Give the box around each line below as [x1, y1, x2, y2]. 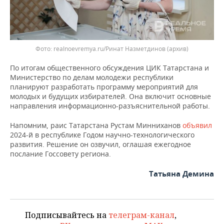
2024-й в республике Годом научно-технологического [10, 130, 194, 140]
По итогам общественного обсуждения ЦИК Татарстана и [10, 63, 209, 73]
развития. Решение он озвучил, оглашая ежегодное [10, 139, 191, 149]
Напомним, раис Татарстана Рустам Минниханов [10, 120, 182, 130]
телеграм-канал [108, 209, 174, 221]
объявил [182, 120, 212, 130]
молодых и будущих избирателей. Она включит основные [10, 91, 211, 101]
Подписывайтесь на [25, 209, 108, 221]
